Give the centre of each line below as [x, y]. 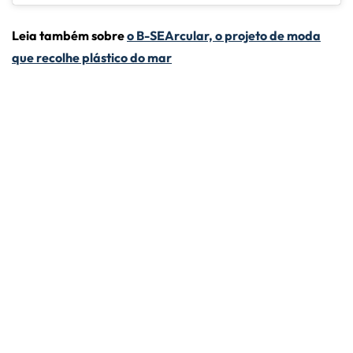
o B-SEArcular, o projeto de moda [224, 36]
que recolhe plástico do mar [92, 58]
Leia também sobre [69, 36]
